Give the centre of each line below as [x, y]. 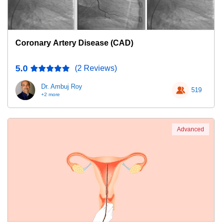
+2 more [51, 94]
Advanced [191, 129]
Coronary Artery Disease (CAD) [74, 43]
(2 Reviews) [96, 68]
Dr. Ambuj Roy [62, 86]
